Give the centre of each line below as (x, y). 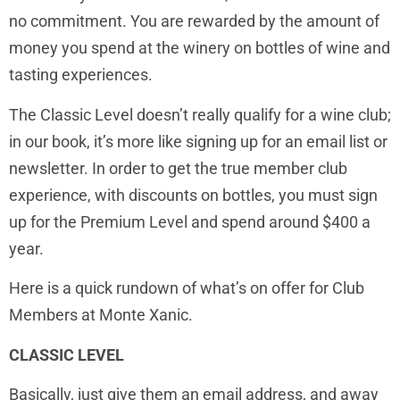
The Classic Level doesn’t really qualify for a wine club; (200, 114)
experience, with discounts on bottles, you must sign (193, 195)
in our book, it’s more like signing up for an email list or (198, 141)
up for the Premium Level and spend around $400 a (190, 221)
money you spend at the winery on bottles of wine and (200, 48)
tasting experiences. (81, 75)
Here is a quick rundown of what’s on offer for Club (187, 288)
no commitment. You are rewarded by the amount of (194, 21)
